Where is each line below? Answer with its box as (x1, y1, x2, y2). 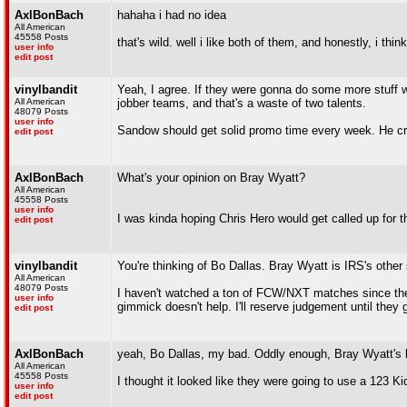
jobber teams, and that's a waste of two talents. (117, 96, 366, 110)
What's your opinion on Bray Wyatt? (117, 171, 305, 184)
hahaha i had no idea (117, 8, 226, 22)
